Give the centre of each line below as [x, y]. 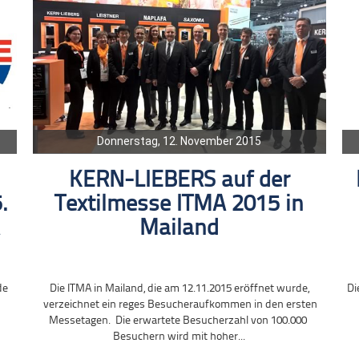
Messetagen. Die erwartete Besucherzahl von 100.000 [179, 321]
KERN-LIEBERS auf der [179, 180]
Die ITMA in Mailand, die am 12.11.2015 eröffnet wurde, [179, 288]
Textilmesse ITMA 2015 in [179, 204]
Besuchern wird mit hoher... [179, 337]
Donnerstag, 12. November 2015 [179, 141]
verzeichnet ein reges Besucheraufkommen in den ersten [179, 305]
